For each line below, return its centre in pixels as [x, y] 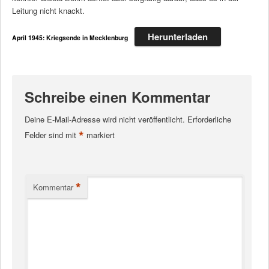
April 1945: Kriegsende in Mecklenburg [70, 37]
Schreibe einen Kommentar [117, 97]
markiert [99, 134]
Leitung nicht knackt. [48, 10]
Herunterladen [178, 36]
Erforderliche [209, 119]
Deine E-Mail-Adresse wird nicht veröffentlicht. [104, 119]
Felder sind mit [51, 134]
